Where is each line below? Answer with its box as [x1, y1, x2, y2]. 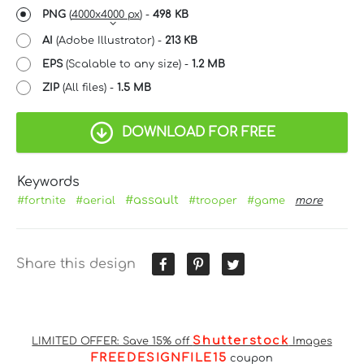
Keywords [17, 174, 80, 189]
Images [288, 335, 332, 347]
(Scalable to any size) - [63, 58, 192, 70]
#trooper [188, 194, 238, 206]
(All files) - [59, 81, 117, 93]
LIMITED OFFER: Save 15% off [32, 335, 193, 347]
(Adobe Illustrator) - [53, 34, 165, 46]
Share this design [16, 256, 136, 271]
